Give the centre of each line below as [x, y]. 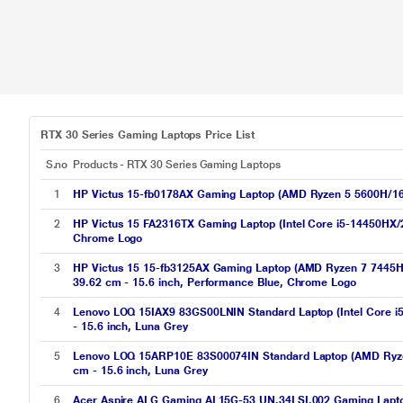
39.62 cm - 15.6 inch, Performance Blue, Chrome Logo [215, 282]
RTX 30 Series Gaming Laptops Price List [148, 135]
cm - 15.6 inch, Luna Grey [140, 371]
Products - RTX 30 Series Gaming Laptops [177, 165]
